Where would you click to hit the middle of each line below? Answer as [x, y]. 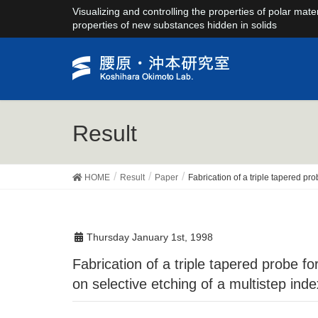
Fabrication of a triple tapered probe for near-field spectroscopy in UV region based [77, 264]
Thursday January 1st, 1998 [150, 237]
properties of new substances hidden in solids [175, 25]
